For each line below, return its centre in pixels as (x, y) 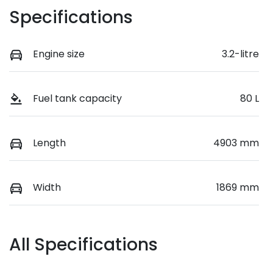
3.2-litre (240, 54)
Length (49, 143)
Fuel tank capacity (77, 98)
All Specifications (83, 244)
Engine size (59, 54)
